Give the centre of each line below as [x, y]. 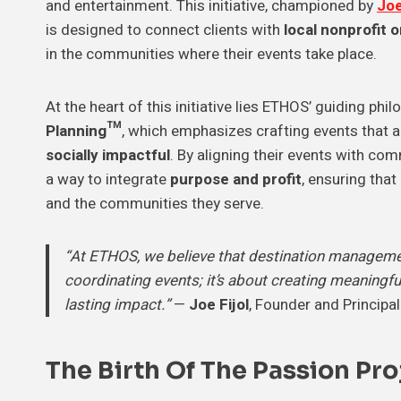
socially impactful [108, 155]
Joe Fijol [219, 304]
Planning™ [84, 131]
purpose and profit [236, 179]
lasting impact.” [117, 304]
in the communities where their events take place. [211, 54]
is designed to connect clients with [165, 30]
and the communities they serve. [155, 203]
